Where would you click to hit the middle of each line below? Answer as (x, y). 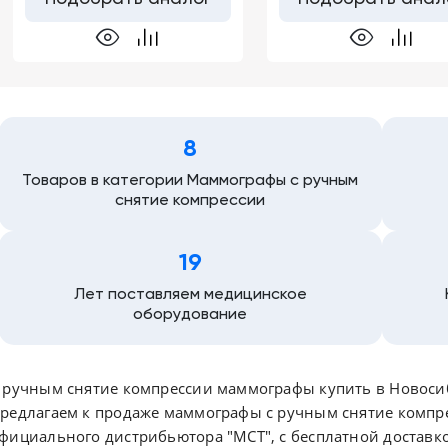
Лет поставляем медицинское (190, 294)
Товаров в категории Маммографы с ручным (190, 180)
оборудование (190, 314)
